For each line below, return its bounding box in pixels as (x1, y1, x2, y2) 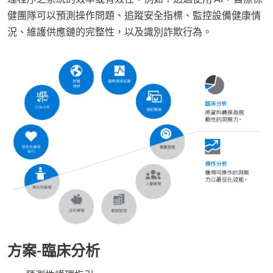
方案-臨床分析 (7, 241, 100, 260)
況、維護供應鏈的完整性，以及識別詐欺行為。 (7, 25, 212, 37)
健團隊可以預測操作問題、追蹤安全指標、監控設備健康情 (7, 9, 261, 21)
